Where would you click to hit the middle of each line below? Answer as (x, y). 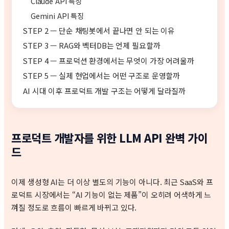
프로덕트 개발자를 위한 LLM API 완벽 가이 (110, 138)
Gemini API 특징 (57, 16)
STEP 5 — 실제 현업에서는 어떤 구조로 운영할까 (102, 76)
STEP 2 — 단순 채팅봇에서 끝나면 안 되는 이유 (99, 30)
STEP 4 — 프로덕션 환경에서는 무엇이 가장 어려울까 (109, 60)
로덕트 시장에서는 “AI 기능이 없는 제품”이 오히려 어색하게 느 (111, 194)
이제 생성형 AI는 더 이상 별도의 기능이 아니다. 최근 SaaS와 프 (112, 181)
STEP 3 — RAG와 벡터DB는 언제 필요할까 (92, 45)
